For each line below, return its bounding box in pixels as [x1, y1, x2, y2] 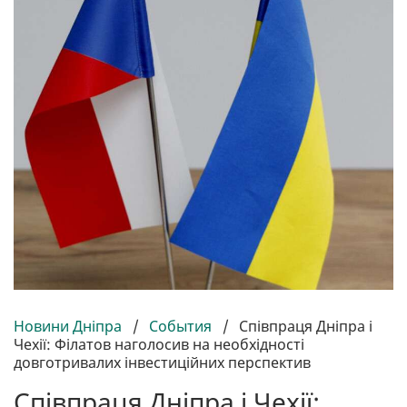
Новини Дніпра [14, 316, 125, 337]
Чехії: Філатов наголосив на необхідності [14, 334, 304, 355]
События [149, 316, 212, 337]
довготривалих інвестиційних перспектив [14, 352, 311, 373]
